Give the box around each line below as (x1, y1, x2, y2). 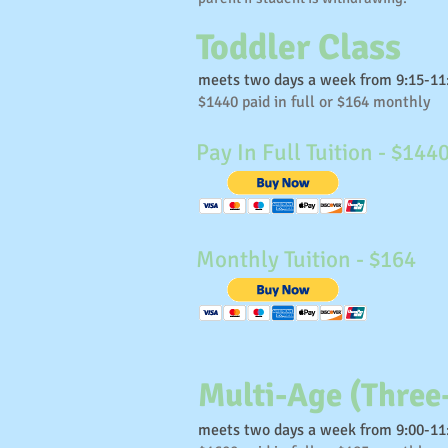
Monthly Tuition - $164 (196, 245, 416, 274)
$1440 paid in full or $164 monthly (198, 92, 430, 112)
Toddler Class (196, 25, 401, 70)
